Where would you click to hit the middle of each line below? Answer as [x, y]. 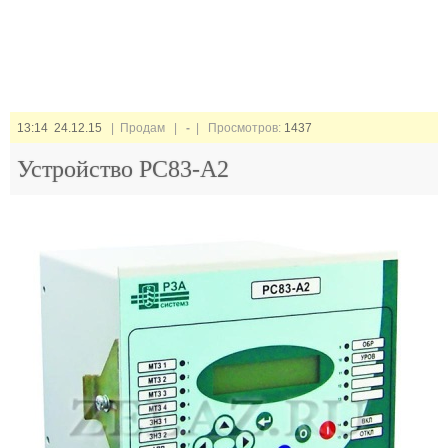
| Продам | [144, 128]
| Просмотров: [237, 128]
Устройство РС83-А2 [123, 169]
